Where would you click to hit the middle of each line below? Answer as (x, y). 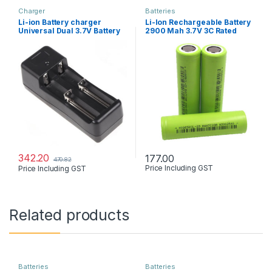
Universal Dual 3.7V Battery (69, 31)
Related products (69, 215)
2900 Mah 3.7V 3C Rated (191, 31)
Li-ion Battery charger (59, 22)
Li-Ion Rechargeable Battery (198, 22)
